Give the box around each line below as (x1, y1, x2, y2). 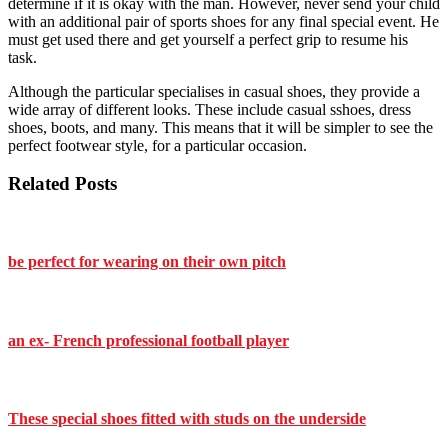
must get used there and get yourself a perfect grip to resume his (8, 30, 408, 48)
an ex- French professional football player (8, 331, 289, 349)
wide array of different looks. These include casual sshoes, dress (8, 100, 411, 118)
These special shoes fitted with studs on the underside (8, 410, 366, 428)
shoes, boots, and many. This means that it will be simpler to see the (8, 118, 433, 136)
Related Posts (8, 173, 117, 195)
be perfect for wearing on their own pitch (8, 253, 286, 271)
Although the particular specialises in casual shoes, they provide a (8, 82, 420, 100)
